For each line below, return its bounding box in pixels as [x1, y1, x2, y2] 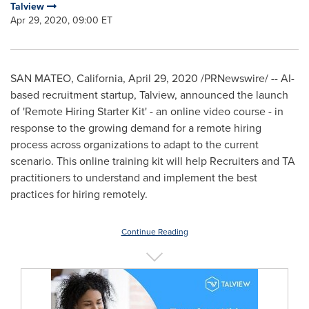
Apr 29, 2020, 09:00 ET [10, 13, 112, 28]
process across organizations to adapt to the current [10, 137, 259, 152]
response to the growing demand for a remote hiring [10, 120, 261, 136]
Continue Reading [121, 226, 188, 238]
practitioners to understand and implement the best [10, 170, 257, 186]
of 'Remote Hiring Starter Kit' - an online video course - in [10, 103, 283, 119]
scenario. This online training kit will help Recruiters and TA [10, 153, 295, 169]
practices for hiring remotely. [10, 186, 148, 202]
